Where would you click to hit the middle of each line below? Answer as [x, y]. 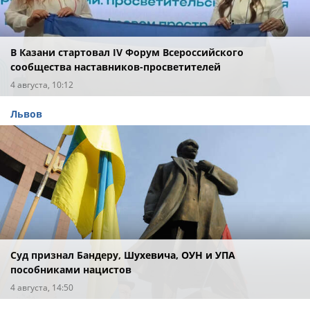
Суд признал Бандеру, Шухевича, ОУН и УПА [123, 255]
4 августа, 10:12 [42, 84]
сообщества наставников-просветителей [116, 66]
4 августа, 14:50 [42, 287]
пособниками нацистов [71, 269]
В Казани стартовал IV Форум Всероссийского [127, 52]
